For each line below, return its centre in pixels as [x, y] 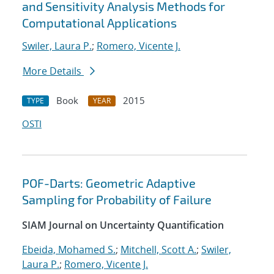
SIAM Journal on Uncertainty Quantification [123, 225]
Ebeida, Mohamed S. [69, 250]
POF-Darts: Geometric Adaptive [109, 183]
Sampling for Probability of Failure [117, 200]
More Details [53, 71]
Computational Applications [99, 23]
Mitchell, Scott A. [158, 250]
